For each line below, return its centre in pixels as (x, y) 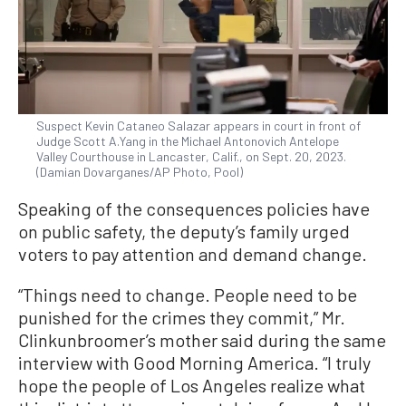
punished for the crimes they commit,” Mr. (182, 317)
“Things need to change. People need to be (188, 294)
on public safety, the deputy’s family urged (184, 231)
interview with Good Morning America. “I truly (194, 362)
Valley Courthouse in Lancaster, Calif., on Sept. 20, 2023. (191, 156)
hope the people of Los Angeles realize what (192, 385)
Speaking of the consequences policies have (194, 208)
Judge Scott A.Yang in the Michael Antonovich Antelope (188, 140)
